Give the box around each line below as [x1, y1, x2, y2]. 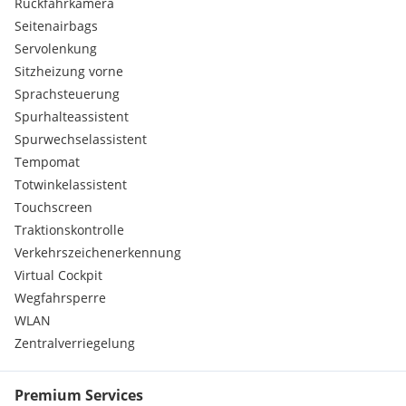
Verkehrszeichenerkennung [14, 244, 181, 261]
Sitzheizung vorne [14, 63, 123, 80]
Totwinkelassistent [14, 176, 127, 193]
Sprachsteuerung [14, 85, 120, 102]
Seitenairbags [14, 17, 98, 34]
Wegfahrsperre [14, 289, 106, 306]
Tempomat [14, 153, 80, 170]
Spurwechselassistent [14, 130, 147, 148]
